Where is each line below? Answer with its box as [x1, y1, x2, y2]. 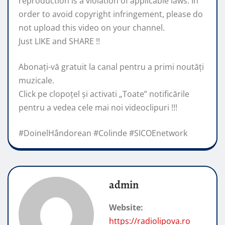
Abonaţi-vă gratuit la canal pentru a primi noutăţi [19, 61, 204, 72]
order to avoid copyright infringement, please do [19, 8, 203, 20]
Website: [109, 201, 143, 213]
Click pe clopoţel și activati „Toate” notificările [19, 88, 189, 99]
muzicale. [19, 74, 54, 86]
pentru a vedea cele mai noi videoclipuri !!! [19, 101, 177, 113]
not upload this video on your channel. [19, 22, 165, 33]
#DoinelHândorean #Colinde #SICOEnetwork [19, 127, 187, 139]
